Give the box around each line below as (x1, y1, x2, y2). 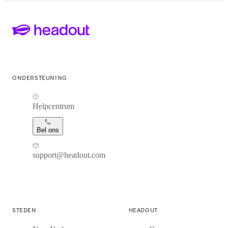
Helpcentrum (33, 102, 74, 111)
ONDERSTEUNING (12, 73, 67, 82)
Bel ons (37, 126, 59, 134)
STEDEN (12, 205, 37, 215)
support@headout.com (33, 151, 105, 160)
